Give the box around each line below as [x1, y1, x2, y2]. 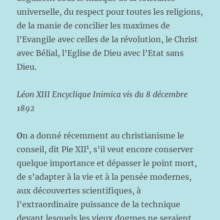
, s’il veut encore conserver [89, 144, 193, 154]
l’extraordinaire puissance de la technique [17, 199, 181, 209]
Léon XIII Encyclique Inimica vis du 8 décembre [17, 89, 188, 99]
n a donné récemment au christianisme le [23, 131, 185, 140]
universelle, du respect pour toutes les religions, [17, 7, 203, 17]
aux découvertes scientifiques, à [17, 186, 141, 195]
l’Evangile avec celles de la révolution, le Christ [17, 34, 198, 44]
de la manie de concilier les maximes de [17, 21, 170, 30]
